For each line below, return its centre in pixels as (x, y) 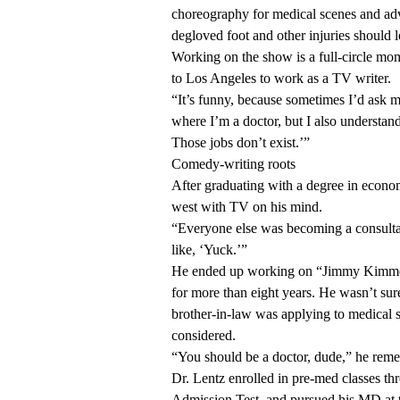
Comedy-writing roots (233, 164)
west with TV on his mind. (247, 207)
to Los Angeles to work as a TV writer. (281, 79)
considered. (205, 336)
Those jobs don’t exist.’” (241, 143)
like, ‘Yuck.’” (209, 250)
